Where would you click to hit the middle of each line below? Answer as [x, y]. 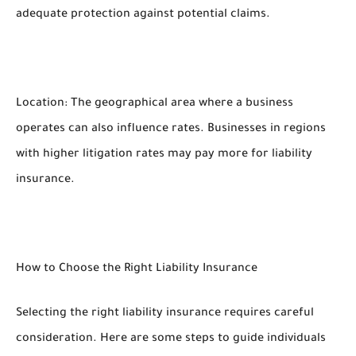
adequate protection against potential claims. [143, 15]
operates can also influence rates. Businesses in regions [171, 130]
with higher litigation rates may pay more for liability [164, 155]
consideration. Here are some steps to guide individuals [171, 339]
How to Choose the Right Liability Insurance [137, 269]
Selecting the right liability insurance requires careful [165, 314]
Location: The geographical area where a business [155, 104]
